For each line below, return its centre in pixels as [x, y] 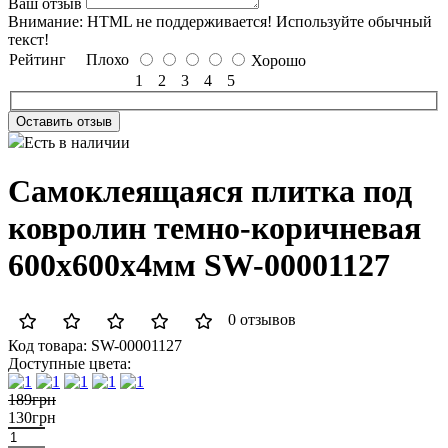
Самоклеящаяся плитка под [210, 191]
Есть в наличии [77, 142]
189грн [32, 400]
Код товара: [47, 346]
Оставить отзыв [64, 121]
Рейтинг [37, 59]
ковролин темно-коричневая [214, 228]
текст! [28, 39]
